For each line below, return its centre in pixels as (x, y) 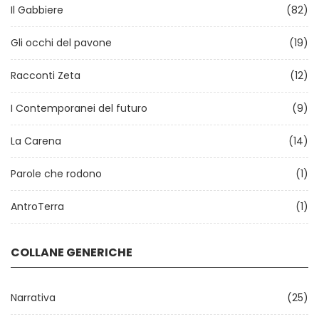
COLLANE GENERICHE (72, 252)
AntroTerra (37, 206)
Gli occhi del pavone (61, 43)
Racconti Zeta (46, 75)
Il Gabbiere (37, 10)
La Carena (36, 141)
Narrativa (33, 298)
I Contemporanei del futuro (79, 108)
